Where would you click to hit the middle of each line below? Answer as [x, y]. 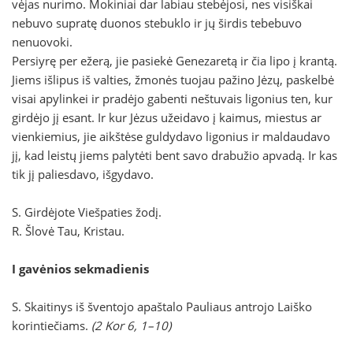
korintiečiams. [52, 326]
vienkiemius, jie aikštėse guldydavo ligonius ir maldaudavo [171, 137]
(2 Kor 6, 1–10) [131, 326]
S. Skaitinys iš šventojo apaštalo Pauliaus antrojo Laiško [162, 307]
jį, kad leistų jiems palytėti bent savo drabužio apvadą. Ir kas [175, 156]
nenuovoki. [42, 42]
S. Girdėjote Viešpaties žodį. [87, 212]
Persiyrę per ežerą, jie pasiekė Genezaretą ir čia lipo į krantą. [175, 61]
